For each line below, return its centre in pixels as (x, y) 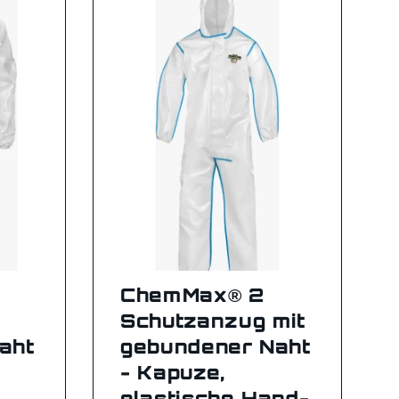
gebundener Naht (216, 347)
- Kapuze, (173, 373)
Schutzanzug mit (213, 321)
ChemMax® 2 (192, 295)
